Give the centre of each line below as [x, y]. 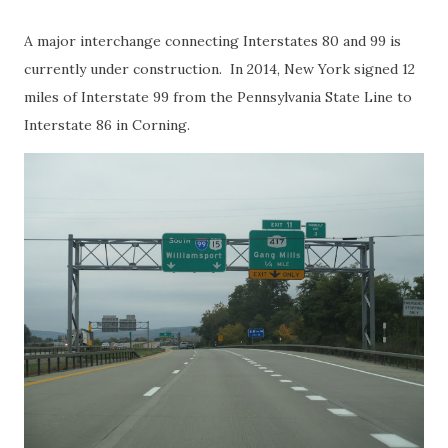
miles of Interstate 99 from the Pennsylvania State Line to [218, 97]
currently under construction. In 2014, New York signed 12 [219, 69]
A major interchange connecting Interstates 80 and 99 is [212, 41]
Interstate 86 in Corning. [107, 125]
